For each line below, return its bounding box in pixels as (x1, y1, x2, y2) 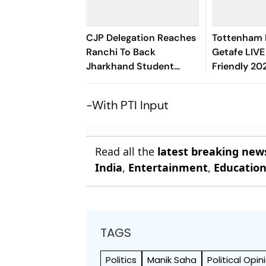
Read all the (95, 144, 158, 159)
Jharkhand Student (86, 60, 175, 72)
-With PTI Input (86, 97, 169, 113)
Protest (86, 74, 121, 87)
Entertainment (128, 160, 208, 175)
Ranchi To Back (86, 46, 156, 58)
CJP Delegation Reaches (86, 31, 197, 44)
